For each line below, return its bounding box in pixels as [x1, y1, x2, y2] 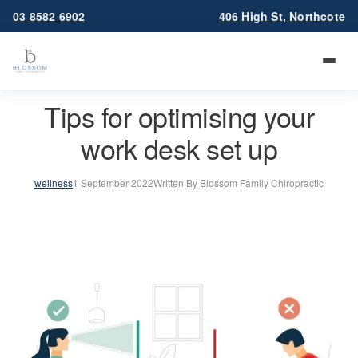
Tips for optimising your [44, 97, 314, 136]
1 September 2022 [73, 176, 153, 189]
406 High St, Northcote [218, 8, 345, 24]
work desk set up [81, 129, 277, 168]
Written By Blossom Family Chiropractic [153, 176, 324, 189]
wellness [34, 176, 73, 189]
